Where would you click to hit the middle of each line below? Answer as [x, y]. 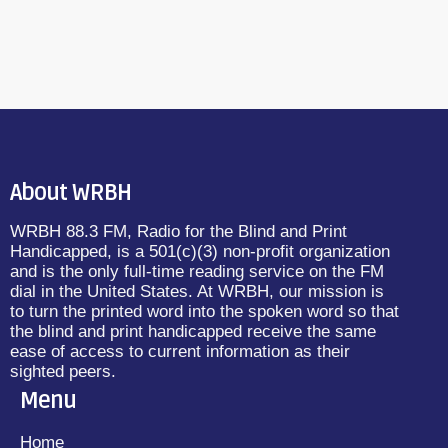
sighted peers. [63, 372]
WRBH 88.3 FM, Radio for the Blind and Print [178, 232]
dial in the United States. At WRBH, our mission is [197, 292]
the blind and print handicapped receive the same [193, 332]
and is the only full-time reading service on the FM [197, 272]
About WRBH [70, 193]
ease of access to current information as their [180, 352]
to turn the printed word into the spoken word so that [204, 312]
